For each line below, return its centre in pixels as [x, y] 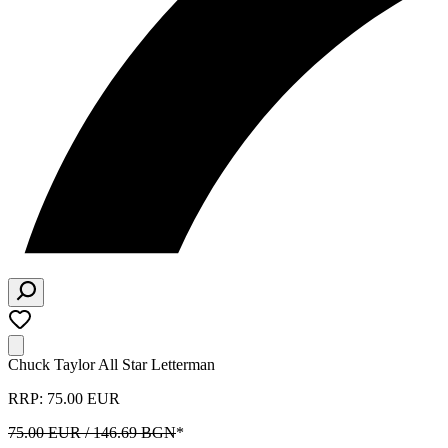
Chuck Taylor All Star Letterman [111, 364]
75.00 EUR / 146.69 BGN [92, 432]
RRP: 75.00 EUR [64, 398]
